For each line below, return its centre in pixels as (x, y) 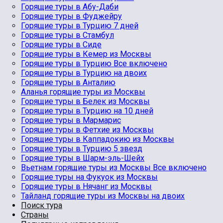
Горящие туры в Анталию (68, 82)
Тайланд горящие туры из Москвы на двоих (103, 196)
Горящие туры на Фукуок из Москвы (89, 177)
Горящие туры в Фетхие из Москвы (87, 130)
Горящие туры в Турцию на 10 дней (87, 111)
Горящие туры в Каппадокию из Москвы (98, 139)
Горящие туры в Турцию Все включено (94, 63)
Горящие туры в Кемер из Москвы (86, 54)
